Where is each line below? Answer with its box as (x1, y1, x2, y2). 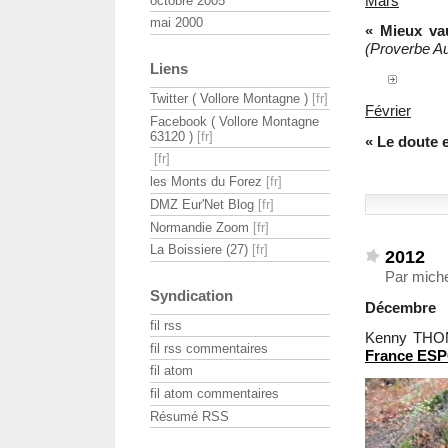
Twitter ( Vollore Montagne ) (150, 90, 308, 106)
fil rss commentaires (150, 340, 268, 356)
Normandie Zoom (150, 219, 249, 235)
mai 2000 (150, 15, 203, 31)
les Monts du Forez (150, 174, 262, 190)
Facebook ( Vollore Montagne (150, 113, 319, 129)
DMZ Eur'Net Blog (150, 196, 254, 212)
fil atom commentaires (150, 386, 279, 402)
